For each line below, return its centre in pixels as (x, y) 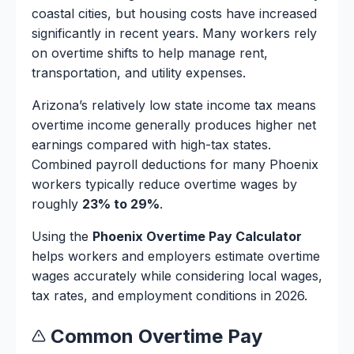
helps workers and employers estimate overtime (176, 256)
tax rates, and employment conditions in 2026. (169, 295)
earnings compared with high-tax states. (151, 144)
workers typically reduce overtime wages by (164, 184)
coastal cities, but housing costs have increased (174, 13)
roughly (57, 203)
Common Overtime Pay (154, 336)
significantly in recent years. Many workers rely (174, 33)
